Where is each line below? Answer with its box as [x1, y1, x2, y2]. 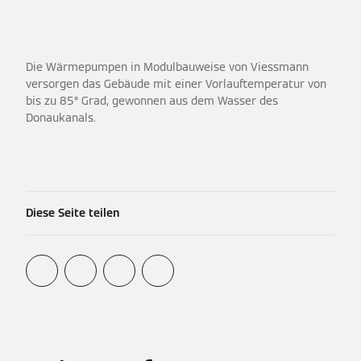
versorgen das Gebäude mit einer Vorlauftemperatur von [26, 77, 326, 91]
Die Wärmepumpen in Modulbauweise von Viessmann [26, 60, 309, 74]
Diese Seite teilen [26, 205, 119, 220]
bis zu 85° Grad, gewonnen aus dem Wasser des [26, 93, 278, 108]
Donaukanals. [26, 110, 96, 125]
